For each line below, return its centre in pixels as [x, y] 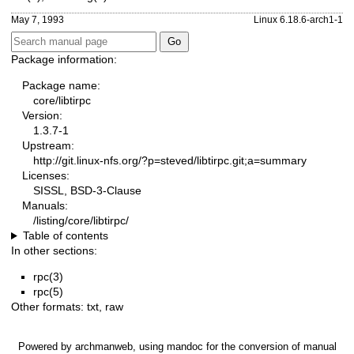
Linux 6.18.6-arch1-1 [298, 20]
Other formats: [49, 307]
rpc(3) [48, 277]
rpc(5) [48, 292]
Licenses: [46, 176]
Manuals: [45, 206]
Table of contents [65, 236]
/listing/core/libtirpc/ [81, 221]
